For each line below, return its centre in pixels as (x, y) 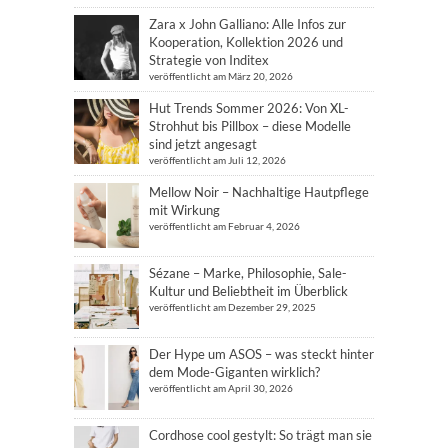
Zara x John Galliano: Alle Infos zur (247, 23)
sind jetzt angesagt (203, 143)
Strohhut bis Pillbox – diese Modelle (250, 125)
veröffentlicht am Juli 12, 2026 (217, 159)
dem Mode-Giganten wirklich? (234, 371)
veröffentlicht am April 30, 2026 (221, 387)
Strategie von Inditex (209, 59)
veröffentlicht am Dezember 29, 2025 (232, 306)
